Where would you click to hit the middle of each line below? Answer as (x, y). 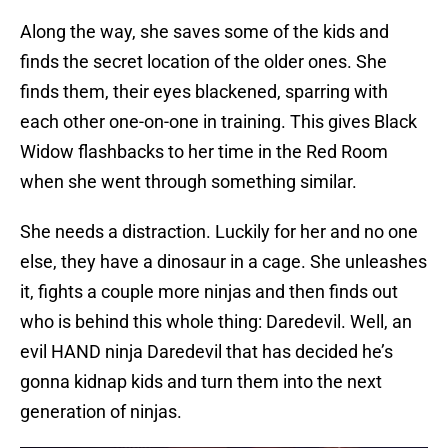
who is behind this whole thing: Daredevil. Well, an (216, 322)
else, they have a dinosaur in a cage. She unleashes (223, 262)
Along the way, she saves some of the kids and (204, 32)
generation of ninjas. (101, 412)
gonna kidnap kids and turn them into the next (201, 382)
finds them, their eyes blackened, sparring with (204, 92)
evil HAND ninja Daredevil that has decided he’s (206, 352)
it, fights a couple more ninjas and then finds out (209, 292)
